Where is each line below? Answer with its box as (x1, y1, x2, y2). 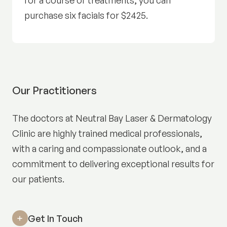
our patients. (12, 173, 64, 185)
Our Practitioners (12, 84, 97, 97)
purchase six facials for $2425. (24, 10, 148, 21)
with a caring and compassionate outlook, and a (12, 143, 207, 155)
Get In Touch (27, 212, 83, 224)
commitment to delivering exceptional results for (12, 158, 214, 170)
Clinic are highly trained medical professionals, (12, 128, 202, 139)
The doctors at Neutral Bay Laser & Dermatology (12, 112, 212, 124)
